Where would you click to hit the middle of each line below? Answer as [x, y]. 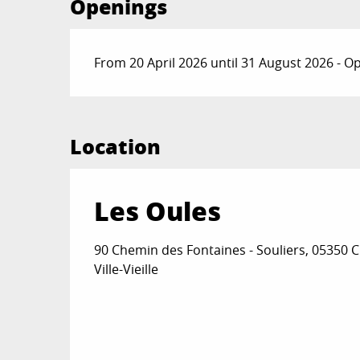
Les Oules [157, 210]
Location [115, 146]
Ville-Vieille [126, 269]
